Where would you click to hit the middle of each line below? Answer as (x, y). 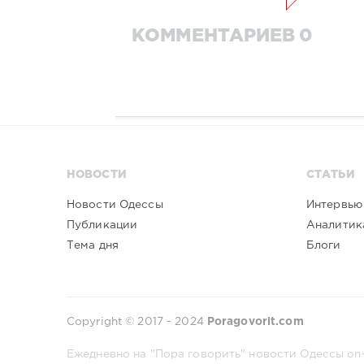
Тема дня (93, 246)
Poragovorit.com (255, 322)
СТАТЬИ (330, 175)
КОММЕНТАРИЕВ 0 (222, 36)
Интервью (334, 204)
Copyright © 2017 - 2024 (137, 322)
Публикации (102, 225)
